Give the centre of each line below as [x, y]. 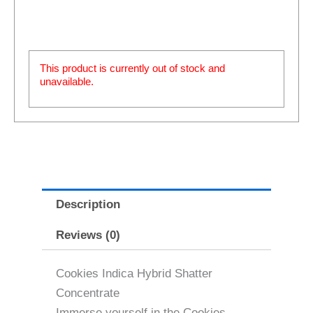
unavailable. [67, 81]
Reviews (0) [88, 235]
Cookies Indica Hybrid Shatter [134, 274]
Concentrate [88, 293]
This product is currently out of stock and [132, 68]
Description [88, 204]
